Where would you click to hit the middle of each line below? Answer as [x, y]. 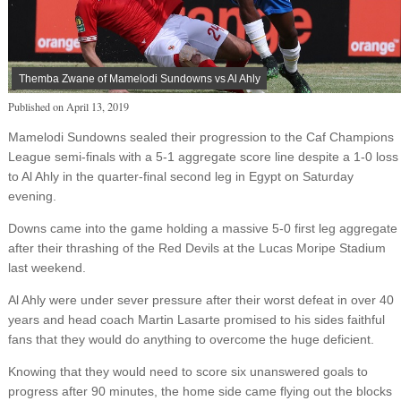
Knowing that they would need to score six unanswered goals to [188, 372]
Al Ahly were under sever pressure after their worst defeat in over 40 [200, 300]
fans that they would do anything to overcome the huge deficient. [191, 340]
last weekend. [47, 268]
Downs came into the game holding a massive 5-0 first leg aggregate [202, 229]
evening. [32, 196]
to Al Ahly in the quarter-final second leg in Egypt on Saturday [180, 177]
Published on [37, 107]
